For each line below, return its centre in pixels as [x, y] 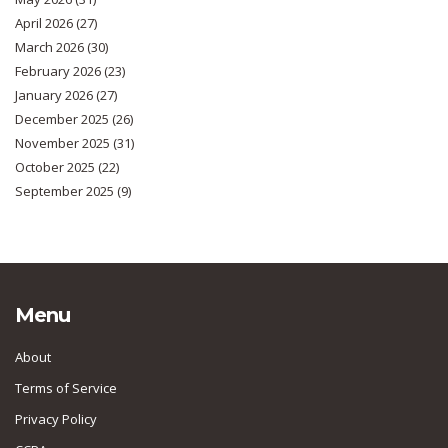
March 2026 [51, 47]
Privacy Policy [56, 419]
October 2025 [56, 167]
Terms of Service [66, 388]
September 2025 [66, 191]
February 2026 [59, 71]
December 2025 [63, 119]
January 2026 [55, 95]
